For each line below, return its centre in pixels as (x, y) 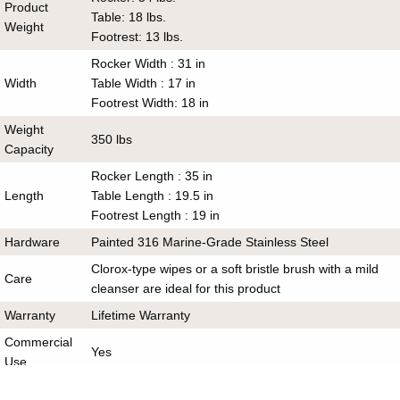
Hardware (33, 242)
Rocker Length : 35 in (152, 175)
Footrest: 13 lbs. (137, 36)
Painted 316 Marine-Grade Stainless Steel (210, 242)
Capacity (29, 149)
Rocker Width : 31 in (149, 63)
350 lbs (112, 139)
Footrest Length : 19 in (156, 215)
